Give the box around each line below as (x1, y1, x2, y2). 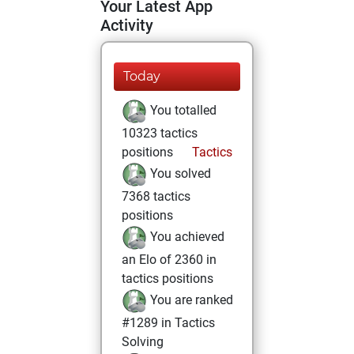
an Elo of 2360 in (122, 252, 217, 267)
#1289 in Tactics (122, 315, 215, 330)
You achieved (147, 229, 224, 245)
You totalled (147, 103, 217, 119)
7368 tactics (122, 189, 190, 204)
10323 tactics (122, 126, 198, 141)
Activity (100, 16, 153, 35)
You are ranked (147, 292, 233, 308)
